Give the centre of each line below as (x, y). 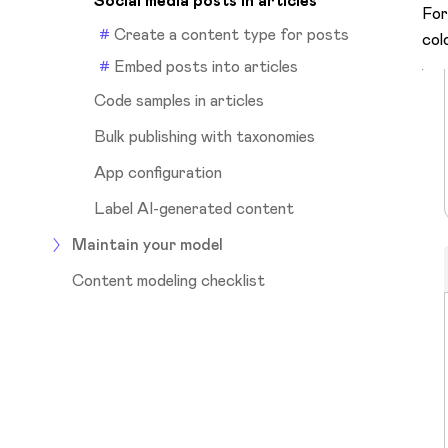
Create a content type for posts (231, 34)
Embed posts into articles (206, 66)
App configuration (158, 172)
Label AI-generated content (194, 208)
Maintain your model (147, 244)
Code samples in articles (179, 100)
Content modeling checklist (168, 280)
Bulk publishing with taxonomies (204, 136)
